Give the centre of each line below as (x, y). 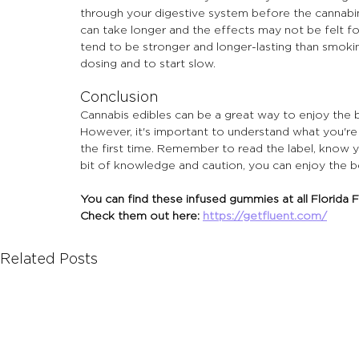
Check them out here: (141, 216)
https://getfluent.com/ (265, 216)
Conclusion (119, 97)
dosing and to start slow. (148, 63)
